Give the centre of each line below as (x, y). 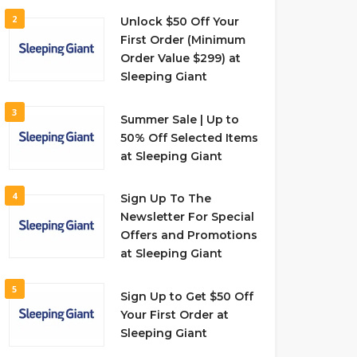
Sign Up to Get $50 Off (186, 296)
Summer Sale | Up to (179, 119)
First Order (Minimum (182, 40)
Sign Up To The (165, 198)
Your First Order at (174, 314)
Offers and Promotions (188, 235)
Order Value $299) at (180, 58)
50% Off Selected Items (189, 137)
